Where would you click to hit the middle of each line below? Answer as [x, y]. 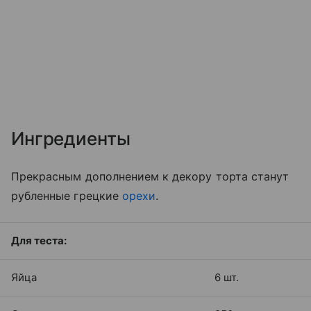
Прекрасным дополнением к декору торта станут [150, 176]
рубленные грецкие [67, 195]
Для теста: [39, 240]
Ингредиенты [71, 138]
